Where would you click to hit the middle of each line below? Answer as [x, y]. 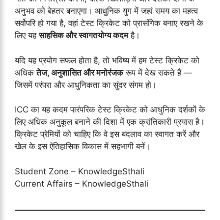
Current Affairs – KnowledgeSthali [82, 183]
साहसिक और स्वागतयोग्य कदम [83, 36]
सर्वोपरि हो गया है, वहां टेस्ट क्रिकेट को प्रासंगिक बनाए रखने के [109, 23]
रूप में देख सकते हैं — [158, 72]
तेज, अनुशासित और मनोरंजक [80, 72]
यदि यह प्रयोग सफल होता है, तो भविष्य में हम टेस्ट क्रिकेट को [107, 60]
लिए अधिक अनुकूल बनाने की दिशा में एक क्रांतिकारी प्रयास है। [110, 122]
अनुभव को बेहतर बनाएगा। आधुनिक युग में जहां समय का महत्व [106, 11]
